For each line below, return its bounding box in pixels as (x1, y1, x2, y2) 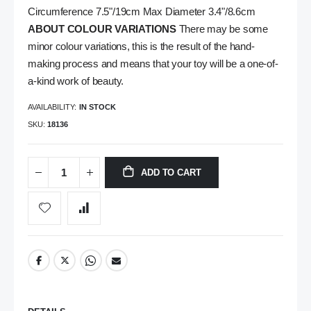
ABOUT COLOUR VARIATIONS (28, 24, 176, 35)
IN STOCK (79, 102, 116, 111)
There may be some (176, 24, 268, 35)
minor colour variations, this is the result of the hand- (28, 41, 255, 53)
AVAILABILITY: (28, 102, 76, 111)
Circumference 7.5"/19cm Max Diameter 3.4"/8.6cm (28, 6, 255, 18)
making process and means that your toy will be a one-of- (28, 58, 278, 70)
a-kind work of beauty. (28, 76, 124, 87)
